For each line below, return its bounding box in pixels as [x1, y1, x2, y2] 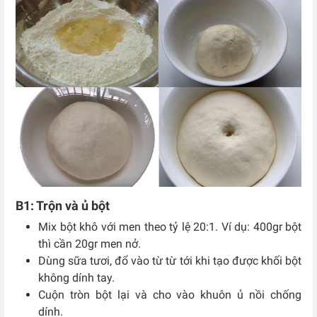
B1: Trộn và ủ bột [16, 198, 110, 214]
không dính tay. [38, 271, 115, 285]
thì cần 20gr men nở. [38, 237, 144, 251]
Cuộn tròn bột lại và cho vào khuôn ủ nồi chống [38, 288, 301, 302]
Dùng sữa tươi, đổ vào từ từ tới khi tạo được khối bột [38, 254, 301, 268]
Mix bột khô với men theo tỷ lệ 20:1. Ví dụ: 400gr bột [38, 220, 301, 234]
